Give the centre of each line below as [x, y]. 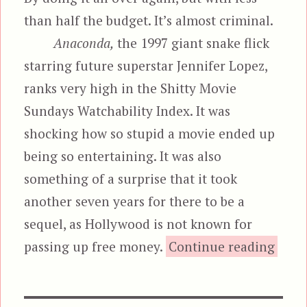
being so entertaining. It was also [123, 156]
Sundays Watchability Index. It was [127, 110]
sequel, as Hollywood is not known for [138, 223]
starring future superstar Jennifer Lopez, [146, 65]
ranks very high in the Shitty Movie [131, 88]
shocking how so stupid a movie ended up [150, 133]
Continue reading [222, 246]
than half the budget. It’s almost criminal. [149, 20]
